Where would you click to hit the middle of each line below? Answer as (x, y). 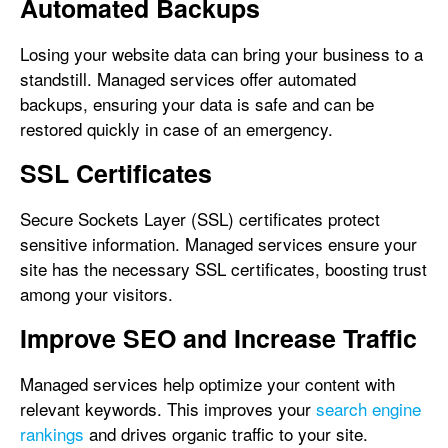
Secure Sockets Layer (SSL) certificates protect (200, 218)
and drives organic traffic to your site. (226, 433)
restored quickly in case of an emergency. (176, 128)
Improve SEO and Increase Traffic (218, 338)
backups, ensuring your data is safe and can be (197, 103)
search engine (368, 408)
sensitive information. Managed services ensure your (218, 243)
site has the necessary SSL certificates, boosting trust (223, 268)
